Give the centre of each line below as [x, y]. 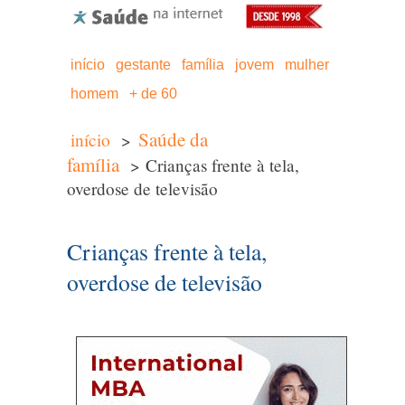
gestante [143, 65]
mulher [307, 65]
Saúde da [173, 139]
